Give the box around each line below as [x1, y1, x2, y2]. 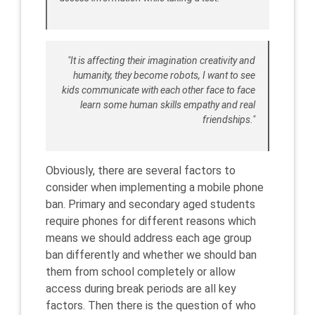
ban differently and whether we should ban [46, 248, 257, 262]
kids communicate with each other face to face [62, 84, 255, 96]
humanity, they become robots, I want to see [73, 70, 255, 81]
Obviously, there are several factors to [46, 164, 236, 177]
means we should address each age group [46, 231, 252, 245]
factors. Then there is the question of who [46, 299, 256, 312]
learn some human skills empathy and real [80, 99, 255, 110]
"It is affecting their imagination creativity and [67, 55, 255, 66]
